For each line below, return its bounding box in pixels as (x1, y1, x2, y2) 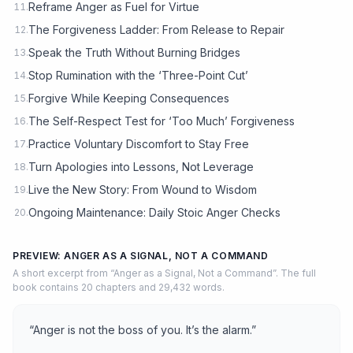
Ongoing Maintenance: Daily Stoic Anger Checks (28, 205, 281, 219)
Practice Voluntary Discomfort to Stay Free (28, 136, 249, 150)
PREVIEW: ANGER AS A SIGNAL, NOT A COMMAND (13, 249, 269, 262)
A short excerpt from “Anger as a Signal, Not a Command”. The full (13, 266, 316, 279)
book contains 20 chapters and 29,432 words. (13, 281, 225, 293)
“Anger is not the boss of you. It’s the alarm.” (29, 322, 256, 336)
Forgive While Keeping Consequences (28, 91, 229, 105)
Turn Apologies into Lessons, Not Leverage (28, 159, 254, 173)
